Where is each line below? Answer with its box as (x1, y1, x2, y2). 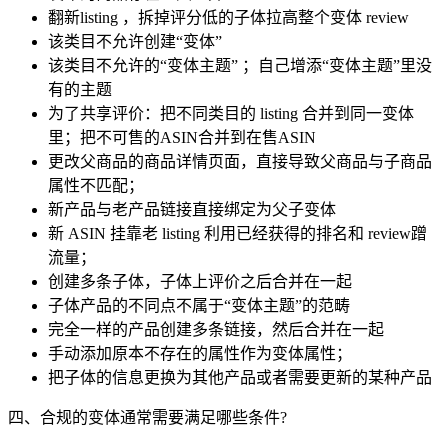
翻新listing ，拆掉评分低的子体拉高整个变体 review (48, 8, 409, 26)
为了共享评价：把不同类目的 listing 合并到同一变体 (48, 104, 414, 122)
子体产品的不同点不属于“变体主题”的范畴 (48, 296, 350, 314)
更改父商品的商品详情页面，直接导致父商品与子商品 (48, 152, 432, 170)
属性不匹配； (48, 176, 144, 194)
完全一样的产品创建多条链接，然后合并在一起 (48, 320, 384, 338)
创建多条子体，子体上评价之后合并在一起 (48, 272, 352, 290)
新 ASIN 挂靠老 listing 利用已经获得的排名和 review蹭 (48, 224, 427, 242)
